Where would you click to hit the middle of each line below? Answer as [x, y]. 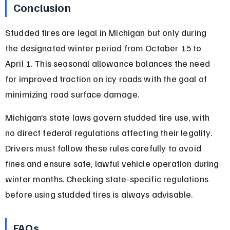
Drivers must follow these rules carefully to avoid [104, 148]
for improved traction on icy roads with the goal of [107, 78]
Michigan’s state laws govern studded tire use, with [108, 117]
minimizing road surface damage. [72, 94]
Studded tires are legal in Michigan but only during [107, 32]
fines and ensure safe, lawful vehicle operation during [113, 163]
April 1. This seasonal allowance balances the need [109, 63]
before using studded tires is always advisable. [99, 194]
